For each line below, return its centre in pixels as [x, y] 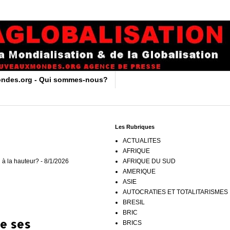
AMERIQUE [139, 171]
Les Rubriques [135, 127]
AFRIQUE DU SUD [149, 161]
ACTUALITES [142, 140]
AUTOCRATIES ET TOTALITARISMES [175, 192]
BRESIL [134, 202]
